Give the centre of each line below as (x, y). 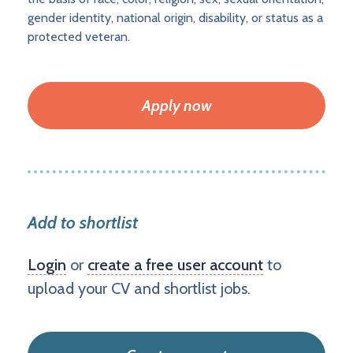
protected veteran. (79, 37)
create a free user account (175, 265)
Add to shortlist (83, 223)
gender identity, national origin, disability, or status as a (175, 18)
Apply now (176, 106)
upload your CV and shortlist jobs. (139, 289)
